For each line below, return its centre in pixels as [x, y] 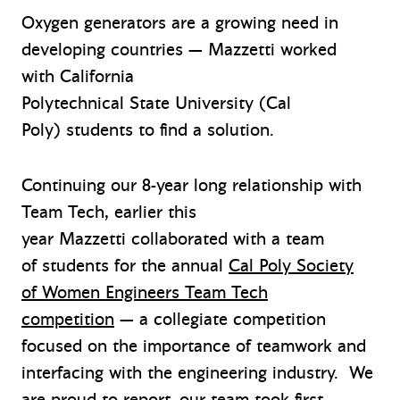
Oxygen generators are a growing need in [180, 23]
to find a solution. [204, 130]
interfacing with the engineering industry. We [197, 373]
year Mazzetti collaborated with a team [173, 239]
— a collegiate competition [220, 320]
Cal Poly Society [291, 266]
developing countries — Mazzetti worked [179, 50]
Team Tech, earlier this [109, 212]
